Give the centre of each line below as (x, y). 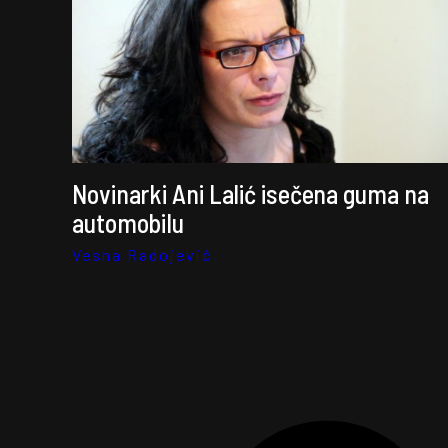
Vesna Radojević (142, 254)
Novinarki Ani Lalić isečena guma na (250, 193)
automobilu (128, 222)
